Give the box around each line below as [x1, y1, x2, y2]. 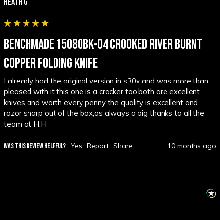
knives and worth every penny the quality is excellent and [4, 98, 198, 108]
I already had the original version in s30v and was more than [4, 76, 208, 86]
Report [87, 141, 109, 151]
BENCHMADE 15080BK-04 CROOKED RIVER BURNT [4, 36, 203, 53]
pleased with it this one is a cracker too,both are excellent [4, 87, 200, 97]
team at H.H [4, 119, 47, 129]
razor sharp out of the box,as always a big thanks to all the [4, 109, 204, 118]
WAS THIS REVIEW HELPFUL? [4, 142, 66, 151]
